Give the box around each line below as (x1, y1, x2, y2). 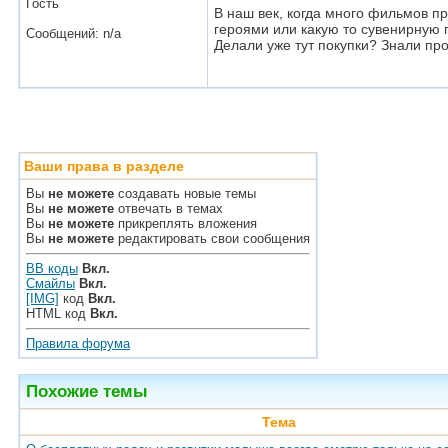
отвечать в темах (114, 201, 223, 216)
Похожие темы (26, 381, 148, 401)
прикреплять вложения (114, 216, 257, 231)
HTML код (26, 306, 90, 321)
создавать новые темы (114, 186, 256, 201)
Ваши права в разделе (24, 158, 184, 174)
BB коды (26, 261, 78, 276)
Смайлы (26, 276, 75, 291)
